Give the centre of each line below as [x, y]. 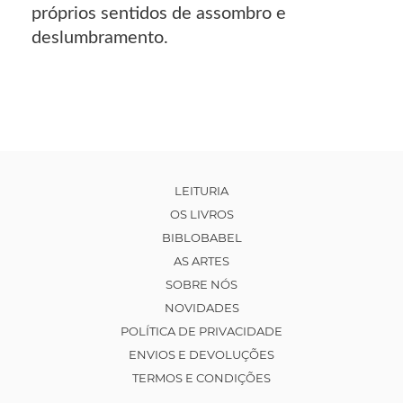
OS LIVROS [201, 215]
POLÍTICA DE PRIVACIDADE [201, 331]
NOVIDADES [201, 308]
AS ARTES [201, 261]
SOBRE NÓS [201, 285]
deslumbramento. [100, 38]
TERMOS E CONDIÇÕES [201, 378]
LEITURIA [201, 191]
